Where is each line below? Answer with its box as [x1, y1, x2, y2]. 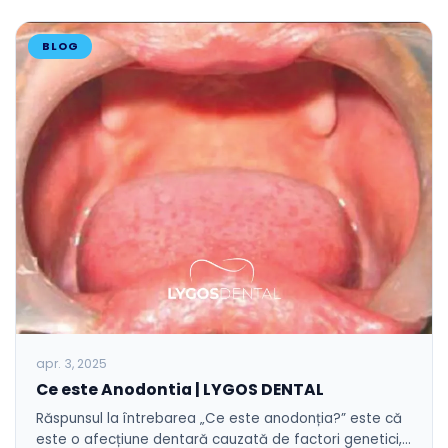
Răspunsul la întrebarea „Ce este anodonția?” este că [36, 408, 402, 428]
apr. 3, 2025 [36, 354, 107, 372]
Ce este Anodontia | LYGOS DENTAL [36, 378, 324, 400]
